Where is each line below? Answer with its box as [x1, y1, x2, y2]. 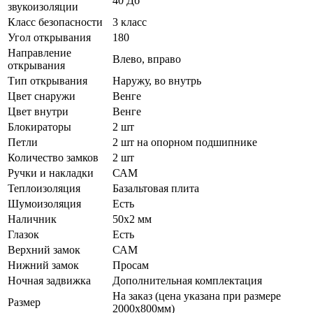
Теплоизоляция [8, 182, 80, 195]
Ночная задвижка [8, 275, 91, 287]
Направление [8, 47, 71, 59]
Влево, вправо [112, 53, 181, 66]
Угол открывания [8, 31, 91, 44]
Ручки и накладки [8, 167, 94, 180]
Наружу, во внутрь [112, 75, 201, 87]
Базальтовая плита [112, 182, 199, 195]
